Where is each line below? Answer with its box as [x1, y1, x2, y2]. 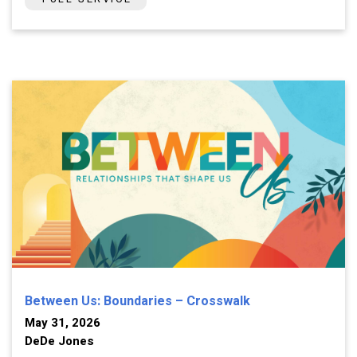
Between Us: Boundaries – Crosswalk [25, 291, 250, 311]
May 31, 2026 [25, 313, 100, 331]
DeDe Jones [25, 331, 94, 350]
